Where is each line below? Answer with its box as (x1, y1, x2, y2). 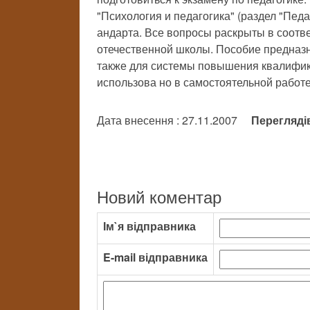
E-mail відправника (103, 249, 208, 265)
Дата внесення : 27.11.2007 (97, 112, 251, 128)
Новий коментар (97, 184, 221, 208)
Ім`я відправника (103, 218, 196, 234)
